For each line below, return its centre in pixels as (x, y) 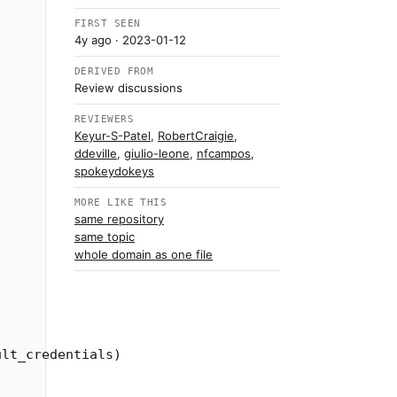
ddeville (96, 153)
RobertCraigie (196, 136)
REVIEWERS (105, 119)
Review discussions (128, 88)
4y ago (93, 40)
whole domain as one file (144, 254)
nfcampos (224, 153)
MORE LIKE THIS (121, 202)
